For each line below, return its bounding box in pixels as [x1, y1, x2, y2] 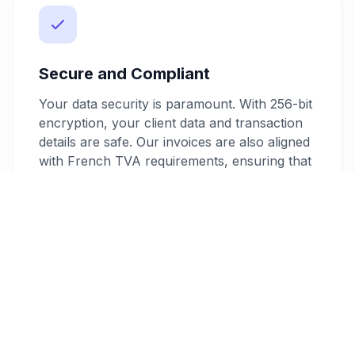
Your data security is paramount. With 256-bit [39, 96, 312, 113]
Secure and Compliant [39, 64, 210, 84]
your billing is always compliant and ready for [39, 172, 312, 189]
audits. [39, 191, 77, 208]
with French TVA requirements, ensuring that [39, 153, 311, 170]
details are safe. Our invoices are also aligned [39, 134, 310, 151]
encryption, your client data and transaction [39, 115, 303, 132]
